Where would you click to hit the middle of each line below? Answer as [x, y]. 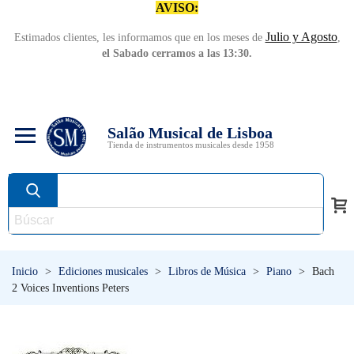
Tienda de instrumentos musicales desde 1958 [191, 144]
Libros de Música [207, 271]
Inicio [25, 271]
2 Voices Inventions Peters [70, 288]
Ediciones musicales [103, 271]
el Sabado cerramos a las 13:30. [177, 53]
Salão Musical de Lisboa [190, 132]
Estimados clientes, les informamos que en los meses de [139, 38]
